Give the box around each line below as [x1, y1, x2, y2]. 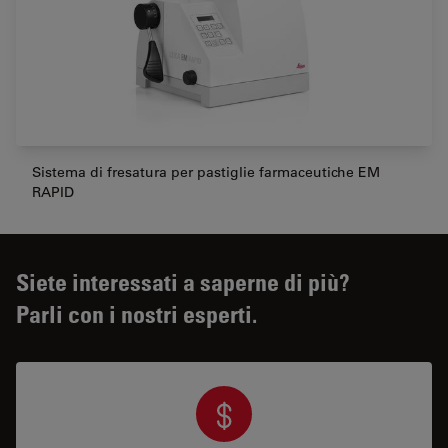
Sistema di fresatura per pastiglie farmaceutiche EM [32, 162, 380, 181]
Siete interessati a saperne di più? [16, 266, 350, 296]
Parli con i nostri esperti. [16, 298, 257, 328]
